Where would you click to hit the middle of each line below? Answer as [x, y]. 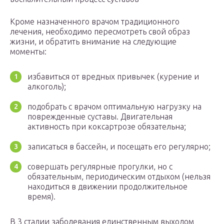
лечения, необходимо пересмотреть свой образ [100, 32]
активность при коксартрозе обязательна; [107, 127]
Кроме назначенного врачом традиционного [95, 22]
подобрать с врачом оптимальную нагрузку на [114, 107]
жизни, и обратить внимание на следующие [93, 42]
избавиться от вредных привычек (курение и [113, 77]
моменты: [28, 52]
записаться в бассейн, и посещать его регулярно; [119, 147]
